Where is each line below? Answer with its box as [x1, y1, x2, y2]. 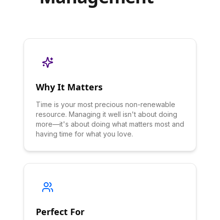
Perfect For [36, 206, 84, 218]
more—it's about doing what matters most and [36, 120, 184, 128]
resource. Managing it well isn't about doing [36, 110, 177, 118]
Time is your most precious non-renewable [36, 100, 175, 109]
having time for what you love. [36, 130, 133, 138]
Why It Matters [36, 81, 103, 93]
